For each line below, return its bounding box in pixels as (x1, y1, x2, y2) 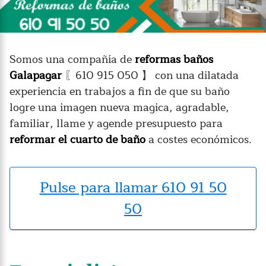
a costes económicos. (145, 130, 252, 148)
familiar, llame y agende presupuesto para (9, 114, 223, 132)
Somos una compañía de (9, 50, 132, 68)
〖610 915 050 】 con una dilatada (62, 66, 239, 84)
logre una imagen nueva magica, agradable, (9, 98, 229, 116)
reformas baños (132, 50, 213, 68)
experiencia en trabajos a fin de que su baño (9, 82, 230, 100)
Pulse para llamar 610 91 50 (39, 175, 227, 199)
